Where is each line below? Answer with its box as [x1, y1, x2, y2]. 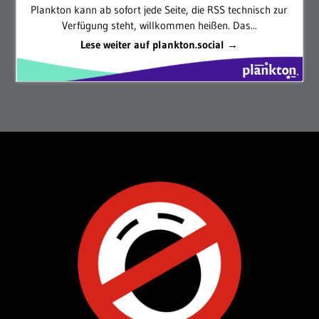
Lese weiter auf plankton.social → [80, 37, 239, 51]
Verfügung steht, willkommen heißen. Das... [61, 18, 257, 32]
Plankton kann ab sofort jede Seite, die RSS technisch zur [31, 2, 288, 16]
